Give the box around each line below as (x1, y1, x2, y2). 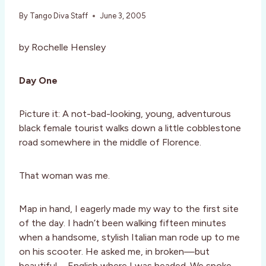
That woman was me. (19, 170, 110, 182)
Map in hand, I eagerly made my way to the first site (19, 203, 239, 215)
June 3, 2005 (100, 11, 147, 21)
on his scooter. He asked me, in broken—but (19, 246, 210, 258)
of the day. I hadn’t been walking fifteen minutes (19, 217, 226, 229)
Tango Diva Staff (30, 11, 88, 21)
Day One (19, 75, 58, 87)
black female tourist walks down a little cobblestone (19, 122, 241, 134)
